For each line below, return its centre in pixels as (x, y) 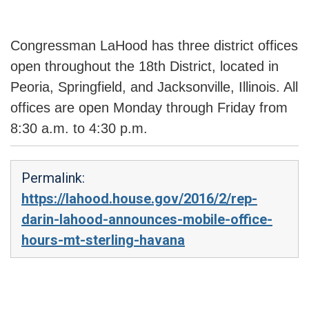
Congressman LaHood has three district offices (154, 45)
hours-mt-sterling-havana (103, 240)
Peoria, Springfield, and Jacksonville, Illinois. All (154, 87)
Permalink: (53, 178)
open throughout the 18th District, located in (144, 66)
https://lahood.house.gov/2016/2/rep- (139, 198)
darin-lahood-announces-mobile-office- (147, 219)
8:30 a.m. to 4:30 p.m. (79, 128)
